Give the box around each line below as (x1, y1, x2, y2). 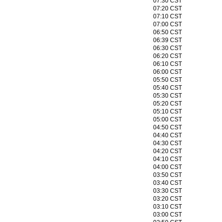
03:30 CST (153, 187, 182, 194)
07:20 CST (153, 5, 182, 12)
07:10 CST (153, 13, 182, 20)
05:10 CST (153, 108, 182, 115)
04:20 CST (153, 148, 182, 155)
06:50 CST (153, 29, 182, 36)
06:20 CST (153, 53, 182, 59)
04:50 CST (153, 124, 182, 131)
